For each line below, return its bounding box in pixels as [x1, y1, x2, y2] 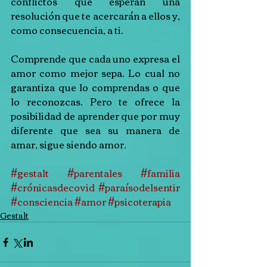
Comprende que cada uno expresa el [11, 49, 180, 67]
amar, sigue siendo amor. [11, 135, 126, 153]
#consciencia [11, 193, 73, 210]
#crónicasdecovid [11, 178, 95, 196]
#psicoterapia [108, 193, 171, 210]
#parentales [67, 164, 122, 182]
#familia [141, 164, 180, 182]
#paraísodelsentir [98, 178, 180, 196]
